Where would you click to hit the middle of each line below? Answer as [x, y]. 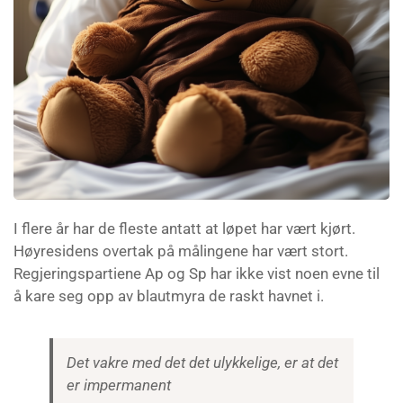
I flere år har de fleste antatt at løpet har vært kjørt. [184, 229]
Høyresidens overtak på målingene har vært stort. [180, 251]
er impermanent [118, 385]
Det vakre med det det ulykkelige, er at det [202, 363]
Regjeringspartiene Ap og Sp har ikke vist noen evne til [196, 274]
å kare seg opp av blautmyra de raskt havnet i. [168, 296]
